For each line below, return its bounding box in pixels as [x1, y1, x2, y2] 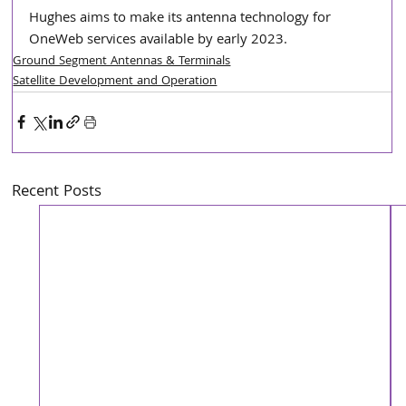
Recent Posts [12, 179, 102, 206]
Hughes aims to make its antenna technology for [29, 6, 335, 31]
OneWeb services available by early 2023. [29, 28, 288, 53]
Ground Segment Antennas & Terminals [13, 51, 231, 72]
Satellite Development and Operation [13, 71, 217, 92]
